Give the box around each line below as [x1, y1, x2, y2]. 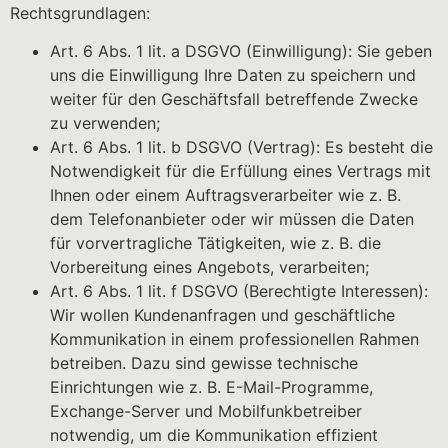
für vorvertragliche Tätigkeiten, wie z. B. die [50, 232, 381, 253]
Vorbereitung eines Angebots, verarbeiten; [50, 256, 369, 277]
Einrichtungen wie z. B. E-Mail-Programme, [50, 376, 373, 397]
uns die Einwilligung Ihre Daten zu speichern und [50, 64, 416, 85]
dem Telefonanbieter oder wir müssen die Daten [50, 208, 414, 229]
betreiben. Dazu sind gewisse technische [50, 352, 358, 373]
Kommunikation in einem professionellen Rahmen [50, 328, 419, 349]
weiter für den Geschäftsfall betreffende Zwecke [50, 88, 418, 109]
